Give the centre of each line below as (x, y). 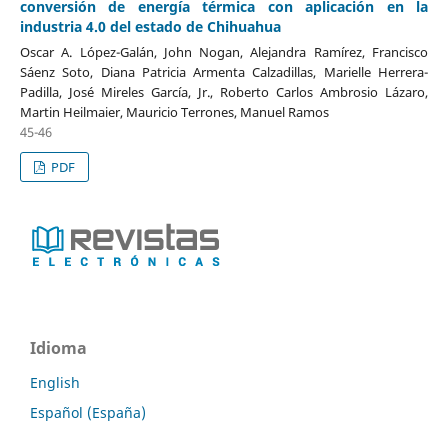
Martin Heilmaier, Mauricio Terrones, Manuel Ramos (174, 112)
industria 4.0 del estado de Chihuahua (150, 27)
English (55, 383)
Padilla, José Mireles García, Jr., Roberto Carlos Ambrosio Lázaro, (224, 92)
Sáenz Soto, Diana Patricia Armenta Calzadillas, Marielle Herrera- (224, 72)
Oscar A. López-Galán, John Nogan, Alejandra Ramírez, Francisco (224, 52)
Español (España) (88, 413)
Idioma (58, 348)
